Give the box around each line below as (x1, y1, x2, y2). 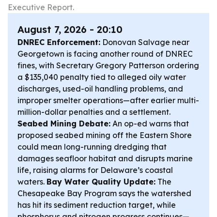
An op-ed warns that (110, 119, 189, 128)
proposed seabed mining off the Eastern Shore (17, 130, 192, 140)
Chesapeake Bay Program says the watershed (17, 188, 191, 198)
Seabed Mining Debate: (17, 119, 110, 128)
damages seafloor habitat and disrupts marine (17, 154, 193, 163)
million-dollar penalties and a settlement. (17, 107, 170, 117)
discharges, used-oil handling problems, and (17, 84, 183, 93)
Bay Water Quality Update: (46, 177, 155, 186)
